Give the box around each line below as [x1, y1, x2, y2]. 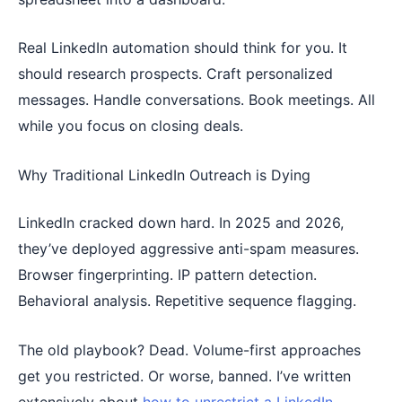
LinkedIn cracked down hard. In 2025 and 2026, [18, 213, 344, 232]
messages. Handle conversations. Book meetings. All [18, 91, 375, 109]
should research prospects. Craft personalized [18, 65, 333, 83]
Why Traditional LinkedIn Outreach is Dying [18, 165, 310, 184]
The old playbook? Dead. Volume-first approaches [18, 340, 361, 359]
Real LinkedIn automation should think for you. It [18, 39, 347, 57]
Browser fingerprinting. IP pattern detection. [18, 265, 317, 284]
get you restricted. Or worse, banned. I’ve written [18, 366, 351, 385]
